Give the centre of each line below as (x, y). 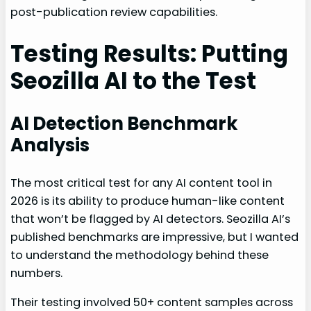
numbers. (37, 273)
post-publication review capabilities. (114, 12)
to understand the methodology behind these (140, 255)
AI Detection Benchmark (124, 123)
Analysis (50, 145)
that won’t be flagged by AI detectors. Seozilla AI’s (151, 219)
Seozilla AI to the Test (134, 81)
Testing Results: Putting (150, 53)
